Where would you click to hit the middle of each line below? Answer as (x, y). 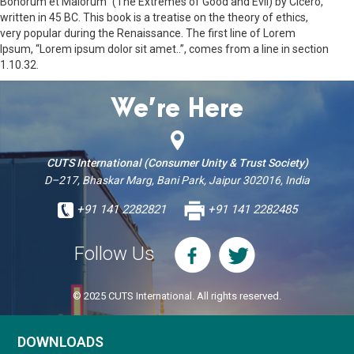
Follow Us (115, 253)
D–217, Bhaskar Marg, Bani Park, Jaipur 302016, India (177, 180)
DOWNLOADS (61, 341)
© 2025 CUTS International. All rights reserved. (177, 296)
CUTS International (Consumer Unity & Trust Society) (177, 162)
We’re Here (177, 109)
